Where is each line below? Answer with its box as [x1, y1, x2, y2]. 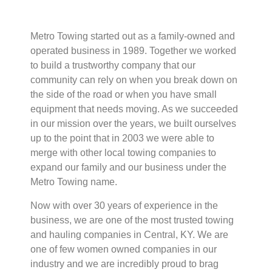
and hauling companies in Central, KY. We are [30, 229, 228, 240]
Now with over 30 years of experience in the [30, 200, 218, 211]
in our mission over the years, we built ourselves [30, 118, 236, 129]
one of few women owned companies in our [30, 243, 217, 254]
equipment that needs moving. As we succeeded [30, 104, 238, 115]
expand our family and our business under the [30, 162, 226, 173]
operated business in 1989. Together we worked [30, 46, 236, 56]
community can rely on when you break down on [30, 75, 237, 86]
